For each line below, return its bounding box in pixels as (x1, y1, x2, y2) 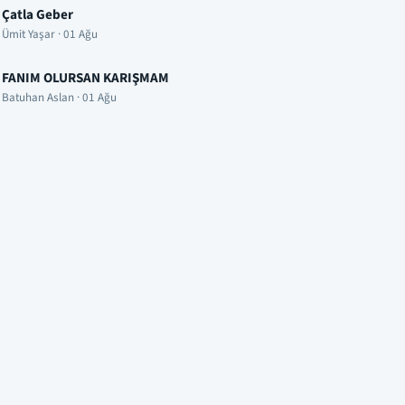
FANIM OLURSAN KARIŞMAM (2, 67, 169, 88)
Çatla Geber (2, 4, 73, 24)
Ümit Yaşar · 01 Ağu (2, 25, 98, 42)
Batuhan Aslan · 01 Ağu (2, 89, 117, 106)
